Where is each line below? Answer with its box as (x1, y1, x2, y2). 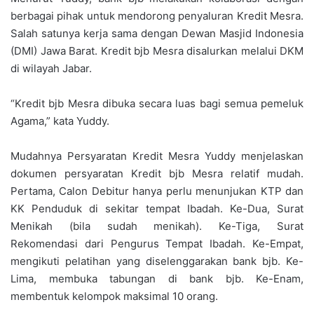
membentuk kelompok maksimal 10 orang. (11, 289, 218, 303)
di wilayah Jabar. (11, 61, 92, 75)
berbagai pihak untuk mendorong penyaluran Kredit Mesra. (11, 8, 303, 22)
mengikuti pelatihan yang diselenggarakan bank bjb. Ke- (11, 254, 303, 268)
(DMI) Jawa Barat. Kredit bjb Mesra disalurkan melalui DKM (11, 43, 303, 57)
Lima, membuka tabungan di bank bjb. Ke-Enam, (11, 271, 303, 285)
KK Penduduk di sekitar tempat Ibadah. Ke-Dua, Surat (11, 201, 303, 215)
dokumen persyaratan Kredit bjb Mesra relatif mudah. (11, 166, 303, 180)
